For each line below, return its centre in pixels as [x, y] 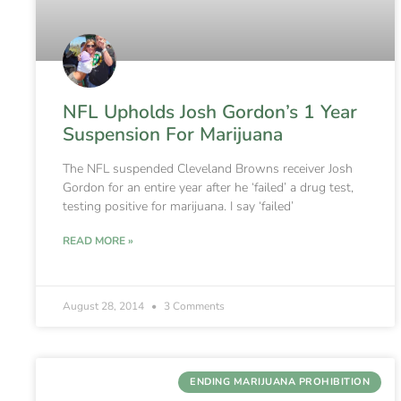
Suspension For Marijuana [173, 134]
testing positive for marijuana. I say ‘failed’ [178, 206]
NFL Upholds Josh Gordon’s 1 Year [210, 111]
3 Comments [193, 306]
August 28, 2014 [105, 306]
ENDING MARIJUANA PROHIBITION [280, 382]
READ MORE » [98, 240]
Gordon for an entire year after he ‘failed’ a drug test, [208, 187]
